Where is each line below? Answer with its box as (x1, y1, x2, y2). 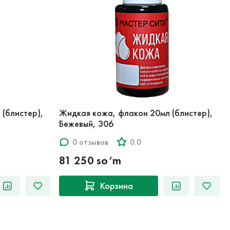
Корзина (100, 180, 133, 191)
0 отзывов (72, 137, 108, 147)
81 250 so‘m (59, 154, 121, 168)
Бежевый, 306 (59, 118, 113, 130)
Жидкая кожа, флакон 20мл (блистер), (59, 107, 213, 119)
